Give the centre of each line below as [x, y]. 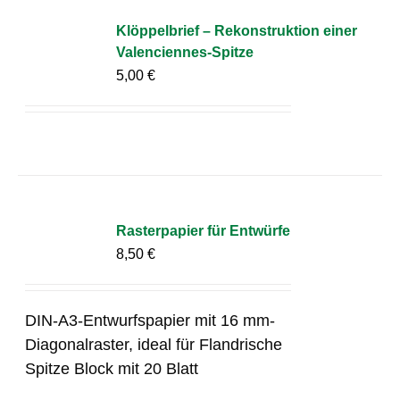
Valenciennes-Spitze [185, 52]
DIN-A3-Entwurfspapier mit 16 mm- [150, 320]
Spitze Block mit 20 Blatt [112, 368]
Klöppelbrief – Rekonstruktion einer [237, 30]
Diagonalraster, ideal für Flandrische [154, 344]
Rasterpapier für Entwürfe [204, 230]
